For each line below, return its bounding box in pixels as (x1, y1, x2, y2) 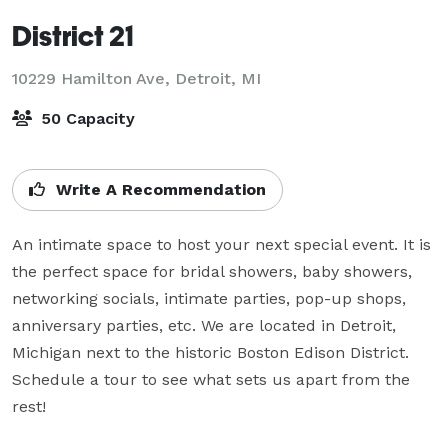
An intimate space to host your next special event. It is (12, 234, 431, 254)
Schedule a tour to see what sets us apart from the (12, 369, 410, 389)
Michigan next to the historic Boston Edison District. (12, 342, 409, 362)
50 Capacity (36, 108, 135, 128)
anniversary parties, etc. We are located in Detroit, (12, 315, 396, 335)
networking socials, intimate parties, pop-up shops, (12, 288, 406, 308)
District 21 (12, 18, 134, 52)
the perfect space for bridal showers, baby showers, (12, 261, 412, 281)
